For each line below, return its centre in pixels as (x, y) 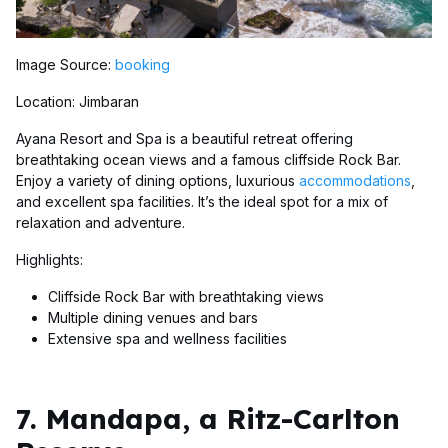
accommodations (355, 180)
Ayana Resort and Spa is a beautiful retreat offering (184, 138)
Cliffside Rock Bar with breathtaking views (186, 296)
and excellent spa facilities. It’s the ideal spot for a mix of (202, 201)
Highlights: (49, 259)
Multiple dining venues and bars (153, 317)
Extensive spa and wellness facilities (167, 338)
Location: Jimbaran (77, 101)
